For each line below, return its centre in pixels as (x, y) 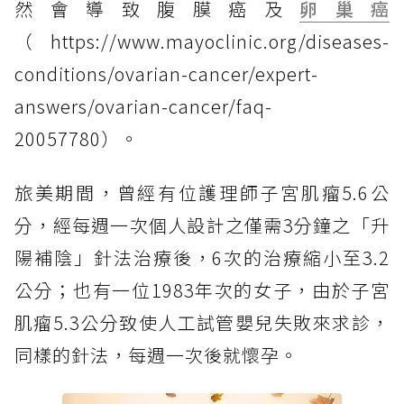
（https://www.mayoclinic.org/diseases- (202, 41)
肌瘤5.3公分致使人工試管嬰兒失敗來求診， (202, 323)
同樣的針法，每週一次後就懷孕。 (156, 355)
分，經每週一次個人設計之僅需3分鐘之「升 (202, 225)
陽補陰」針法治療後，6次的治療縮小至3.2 (202, 258)
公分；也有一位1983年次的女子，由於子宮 (202, 290)
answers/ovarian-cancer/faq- (143, 106)
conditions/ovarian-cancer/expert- (166, 74)
